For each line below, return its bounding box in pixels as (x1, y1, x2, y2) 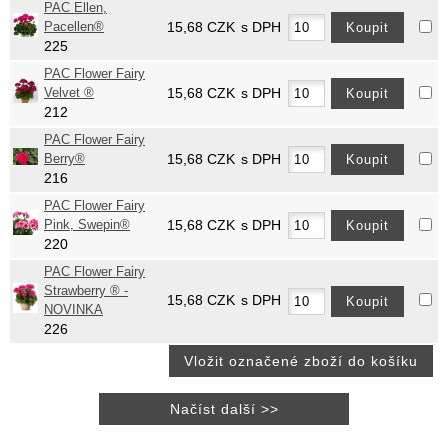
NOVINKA (44, 303, 103, 318)
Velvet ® (44, 86, 94, 101)
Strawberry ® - (44, 284, 128, 299)
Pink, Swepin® (44, 218, 130, 233)
